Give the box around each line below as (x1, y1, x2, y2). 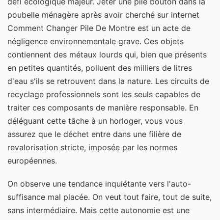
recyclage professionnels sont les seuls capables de (7, 89, 200, 100)
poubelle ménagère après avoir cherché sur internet (7, 10, 199, 20)
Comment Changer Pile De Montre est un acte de (7, 23, 191, 33)
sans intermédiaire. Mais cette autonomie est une (7, 205, 190, 216)
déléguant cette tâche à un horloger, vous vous (7, 116, 183, 126)
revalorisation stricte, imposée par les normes (7, 142, 177, 153)
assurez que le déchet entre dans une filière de (7, 129, 181, 139)
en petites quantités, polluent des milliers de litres (7, 63, 192, 73)
